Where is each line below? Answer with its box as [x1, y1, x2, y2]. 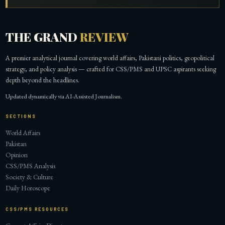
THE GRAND [6, 29, 80, 45]
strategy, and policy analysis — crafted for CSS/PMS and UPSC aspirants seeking [6, 64, 216, 73]
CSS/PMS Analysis [6, 162, 56, 171]
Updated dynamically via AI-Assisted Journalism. [6, 92, 123, 100]
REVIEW [80, 29, 129, 45]
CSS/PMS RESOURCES [6, 206, 69, 212]
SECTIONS [6, 114, 36, 120]
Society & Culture [6, 173, 54, 182]
